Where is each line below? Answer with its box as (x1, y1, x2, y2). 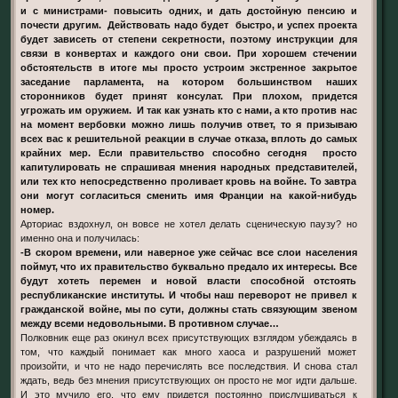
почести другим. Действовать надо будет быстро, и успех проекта (20, 20, 357, 31)
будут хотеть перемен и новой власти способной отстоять (20, 275, 357, 287)
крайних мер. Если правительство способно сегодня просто (20, 147, 357, 159)
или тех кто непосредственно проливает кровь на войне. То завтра (20, 176, 357, 187)
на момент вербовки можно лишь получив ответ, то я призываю (20, 119, 357, 131)
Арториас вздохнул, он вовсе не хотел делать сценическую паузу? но (20, 219, 357, 230)
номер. (20, 204, 55, 216)
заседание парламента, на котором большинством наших (20, 76, 357, 88)
